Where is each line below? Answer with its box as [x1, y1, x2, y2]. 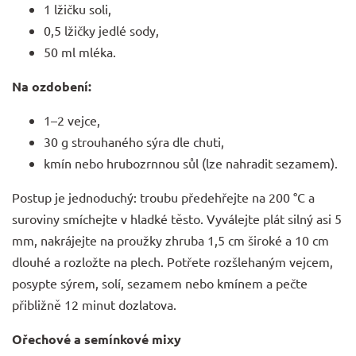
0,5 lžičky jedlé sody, [44, 21, 159, 38]
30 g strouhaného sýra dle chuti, [44, 133, 224, 149]
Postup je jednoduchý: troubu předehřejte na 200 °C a [12, 188, 315, 205]
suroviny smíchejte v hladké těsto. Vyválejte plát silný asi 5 [12, 210, 342, 226]
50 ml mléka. [44, 43, 116, 60]
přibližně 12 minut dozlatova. [12, 296, 176, 312]
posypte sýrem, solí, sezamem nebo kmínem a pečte [12, 274, 308, 291]
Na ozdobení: [12, 77, 91, 95]
